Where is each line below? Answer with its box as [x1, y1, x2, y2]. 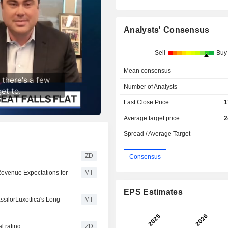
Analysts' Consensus [124, 25, 210, 35]
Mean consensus [124, 67, 172, 75]
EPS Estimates [124, 188, 183, 197]
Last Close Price [124, 99, 169, 106]
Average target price [124, 115, 180, 122]
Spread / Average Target [124, 130, 191, 138]
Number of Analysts [124, 83, 178, 91]
